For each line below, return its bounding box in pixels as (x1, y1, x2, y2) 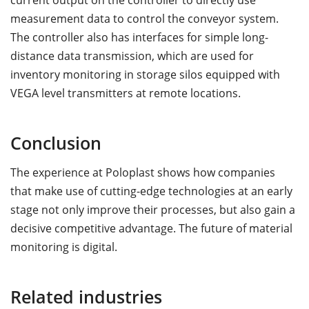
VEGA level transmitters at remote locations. (10, 86, 241, 101)
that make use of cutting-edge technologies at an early (10, 183, 292, 199)
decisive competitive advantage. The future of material (10, 220, 292, 236)
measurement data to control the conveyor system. (10, 11, 279, 27)
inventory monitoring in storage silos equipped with (10, 67, 280, 83)
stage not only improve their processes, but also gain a (10, 201, 295, 217)
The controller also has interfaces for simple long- (10, 30, 268, 46)
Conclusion (10, 132, 101, 155)
